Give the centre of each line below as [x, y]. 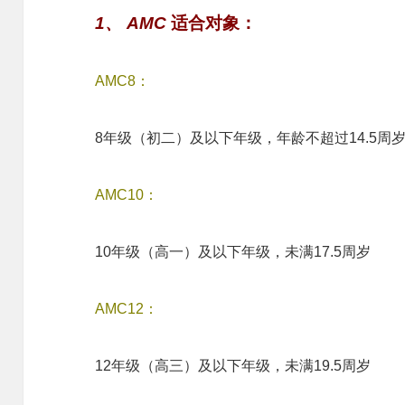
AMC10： [127, 194]
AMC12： [127, 308]
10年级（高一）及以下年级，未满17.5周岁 [233, 251]
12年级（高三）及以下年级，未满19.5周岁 [233, 365]
